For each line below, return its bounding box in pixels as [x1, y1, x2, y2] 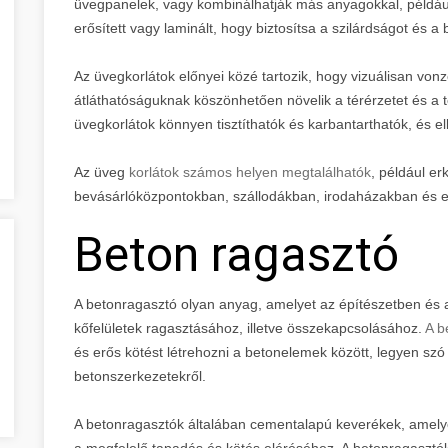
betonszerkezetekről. [74, 367, 206, 384]
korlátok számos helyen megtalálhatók [129, 163, 371, 180]
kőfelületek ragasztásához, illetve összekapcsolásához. [74, 319, 425, 336]
